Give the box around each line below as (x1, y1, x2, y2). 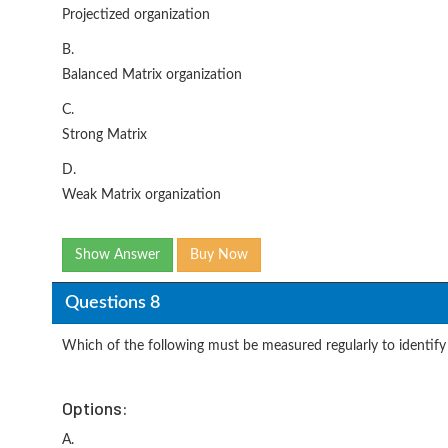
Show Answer (75, 248, 160, 262)
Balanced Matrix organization (62, 68, 242, 82)
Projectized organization (62, 8, 210, 22)
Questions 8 (64, 293, 160, 312)
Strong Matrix (62, 128, 147, 142)
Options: (62, 397, 128, 419)
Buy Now (190, 248, 248, 262)
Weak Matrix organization (62, 188, 221, 202)
